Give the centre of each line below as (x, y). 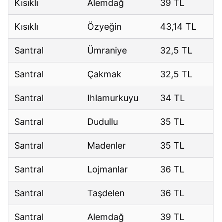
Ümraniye (107, 51)
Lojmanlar (108, 169)
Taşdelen (106, 193)
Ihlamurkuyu (113, 98)
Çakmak (105, 74)
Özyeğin (105, 27)
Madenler (107, 146)
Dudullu (103, 122)
